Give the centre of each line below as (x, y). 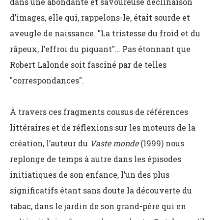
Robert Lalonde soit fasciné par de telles (88, 65)
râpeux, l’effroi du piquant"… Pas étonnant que (100, 49)
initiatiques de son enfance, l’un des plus (90, 175)
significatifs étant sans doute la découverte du (101, 190)
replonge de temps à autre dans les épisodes (96, 159)
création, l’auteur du (50, 143)
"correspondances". (47, 80)
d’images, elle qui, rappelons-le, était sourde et (100, 17)
